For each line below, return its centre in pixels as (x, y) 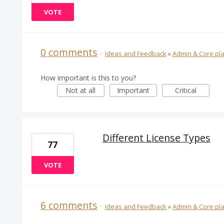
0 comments (69, 52)
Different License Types (156, 138)
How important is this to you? (88, 78)
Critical (185, 90)
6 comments (69, 205)
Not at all (81, 90)
